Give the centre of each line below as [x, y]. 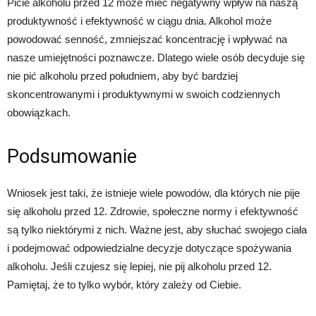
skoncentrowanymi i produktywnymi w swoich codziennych [144, 95]
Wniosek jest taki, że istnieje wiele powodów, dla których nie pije [153, 193]
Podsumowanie [72, 157]
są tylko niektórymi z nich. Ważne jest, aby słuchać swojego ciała [157, 230]
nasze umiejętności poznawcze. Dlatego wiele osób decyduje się [156, 58]
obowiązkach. [39, 113]
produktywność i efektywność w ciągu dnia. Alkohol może [139, 21]
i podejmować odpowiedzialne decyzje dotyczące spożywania [149, 248]
